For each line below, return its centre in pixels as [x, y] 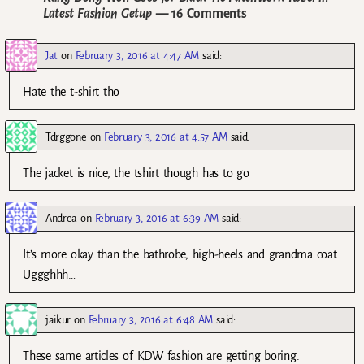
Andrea [62, 219]
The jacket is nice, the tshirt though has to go [136, 173]
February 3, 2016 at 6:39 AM [157, 219]
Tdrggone [66, 137]
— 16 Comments [199, 14]
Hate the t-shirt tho [71, 92]
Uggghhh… [49, 275]
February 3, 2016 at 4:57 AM [166, 137]
